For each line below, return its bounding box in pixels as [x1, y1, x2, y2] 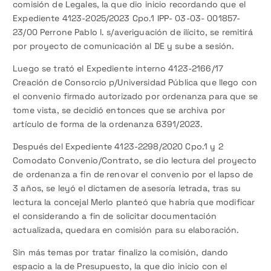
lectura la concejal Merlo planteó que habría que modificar [13, 197, 255, 208]
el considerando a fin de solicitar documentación [13, 211, 217, 222]
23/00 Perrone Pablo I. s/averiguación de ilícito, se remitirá [13, 27, 253, 38]
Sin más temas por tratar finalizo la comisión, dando [13, 247, 229, 258]
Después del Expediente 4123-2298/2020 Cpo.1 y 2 [13, 141, 223, 152]
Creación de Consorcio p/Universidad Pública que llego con [13, 77, 258, 88]
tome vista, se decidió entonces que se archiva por [13, 105, 226, 116]
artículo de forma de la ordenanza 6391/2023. [13, 119, 203, 130]
